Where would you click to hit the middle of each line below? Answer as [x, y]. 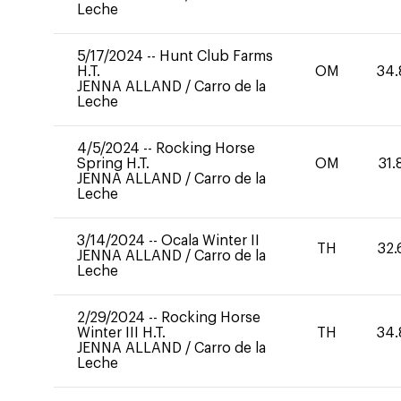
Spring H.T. [113, 164]
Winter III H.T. [121, 333]
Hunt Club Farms [216, 56]
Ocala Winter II [210, 241]
